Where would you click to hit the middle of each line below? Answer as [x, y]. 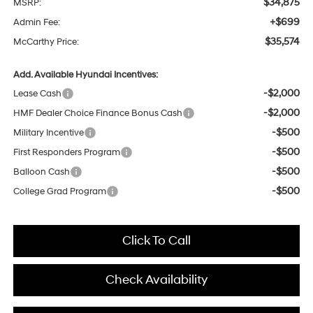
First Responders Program [66, 153]
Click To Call [156, 241]
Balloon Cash [41, 172]
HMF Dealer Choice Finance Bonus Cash [97, 114]
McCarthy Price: [46, 42]
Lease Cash [37, 94]
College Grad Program [59, 192]
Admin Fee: [36, 23]
